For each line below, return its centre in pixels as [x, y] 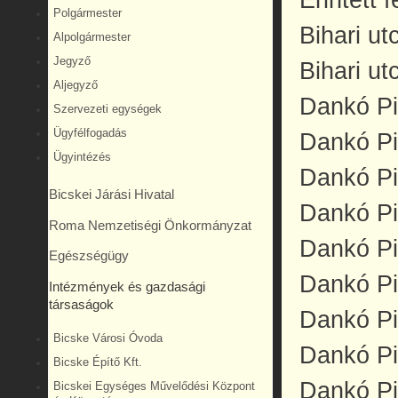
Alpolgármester [92, 38]
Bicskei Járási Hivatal [111, 194]
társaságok [81, 304]
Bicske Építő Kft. [98, 362]
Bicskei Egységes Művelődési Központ [154, 386]
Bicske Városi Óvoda [108, 338]
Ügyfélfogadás [90, 134]
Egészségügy [89, 256]
